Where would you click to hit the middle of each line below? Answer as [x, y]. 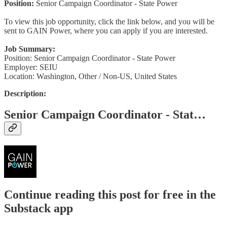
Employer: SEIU [31, 67]
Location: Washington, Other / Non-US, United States [90, 76]
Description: [25, 93]
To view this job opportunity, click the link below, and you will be [109, 21]
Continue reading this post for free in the [110, 195]
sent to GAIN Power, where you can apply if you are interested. [106, 30]
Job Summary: [30, 49]
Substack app [39, 209]
